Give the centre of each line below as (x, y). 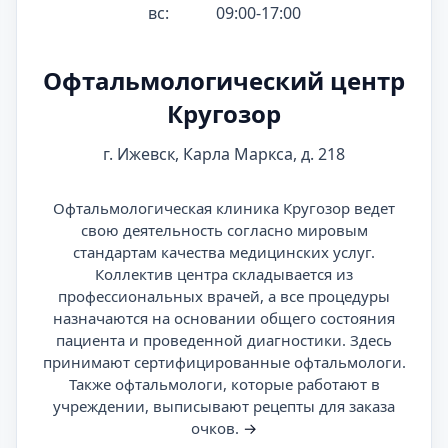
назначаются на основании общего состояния (224, 318)
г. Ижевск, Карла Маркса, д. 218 (224, 154)
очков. (217, 428)
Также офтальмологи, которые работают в (224, 384)
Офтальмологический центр (224, 80)
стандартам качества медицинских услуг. (224, 252)
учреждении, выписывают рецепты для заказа (224, 406)
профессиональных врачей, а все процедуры (224, 296)
